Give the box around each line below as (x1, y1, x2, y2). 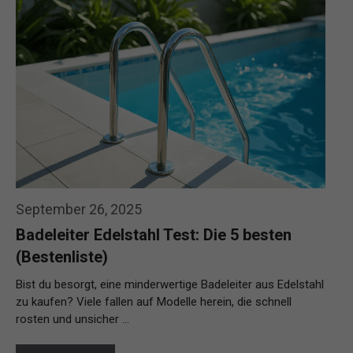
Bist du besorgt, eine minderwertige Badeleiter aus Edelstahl (16, 277, 324, 292)
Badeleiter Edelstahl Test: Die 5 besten (16, 225, 292, 244)
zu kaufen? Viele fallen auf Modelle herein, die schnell (16, 294, 292, 309)
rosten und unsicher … (16, 311, 129, 326)
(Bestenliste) (16, 247, 108, 266)
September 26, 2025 (16, 200, 142, 217)
